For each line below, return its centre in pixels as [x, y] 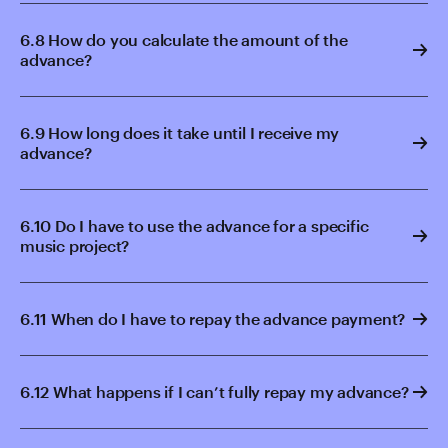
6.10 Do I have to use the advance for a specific [194, 225]
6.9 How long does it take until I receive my [180, 132]
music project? [75, 245]
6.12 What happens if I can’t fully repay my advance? [214, 391]
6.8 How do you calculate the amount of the [184, 39]
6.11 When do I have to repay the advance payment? [213, 318]
